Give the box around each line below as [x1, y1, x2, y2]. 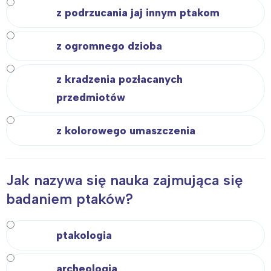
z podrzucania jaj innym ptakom [56, 6, 220, 20]
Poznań [44, 3, 83, 17]
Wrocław [44, 21, 91, 35]
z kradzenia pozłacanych [56, 73, 183, 87]
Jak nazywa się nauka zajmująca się [6, 171, 243, 189]
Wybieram [110, 57, 161, 71]
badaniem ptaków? [6, 190, 133, 208]
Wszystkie [154, 21, 208, 35]
